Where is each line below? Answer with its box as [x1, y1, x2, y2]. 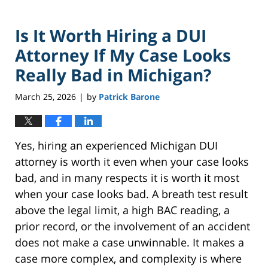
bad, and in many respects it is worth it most [15, 170, 239, 185]
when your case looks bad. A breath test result [15, 187, 248, 202]
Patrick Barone [99, 91, 160, 103]
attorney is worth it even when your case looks [15, 154, 249, 169]
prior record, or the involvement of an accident [15, 219, 250, 234]
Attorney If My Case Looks [15, 43, 231, 66]
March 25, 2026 [15, 91, 76, 103]
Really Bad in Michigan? [15, 63, 211, 86]
